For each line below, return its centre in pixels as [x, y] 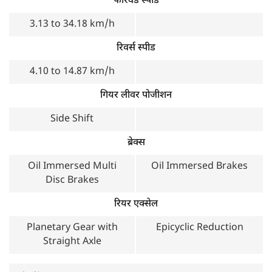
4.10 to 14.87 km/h [72, 72]
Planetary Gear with [72, 228]
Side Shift [72, 119]
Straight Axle [72, 242]
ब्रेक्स [136, 143]
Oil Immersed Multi [72, 167]
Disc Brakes [72, 181]
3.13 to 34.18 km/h [72, 25]
